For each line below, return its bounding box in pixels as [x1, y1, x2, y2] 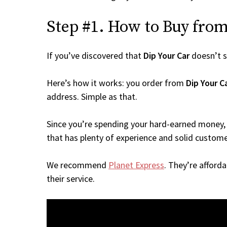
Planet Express [108, 159, 164, 171]
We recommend [47, 159, 108, 171]
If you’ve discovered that [47, 50, 143, 61]
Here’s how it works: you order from [47, 77, 186, 89]
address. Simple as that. [47, 91, 137, 102]
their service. [47, 173, 95, 184]
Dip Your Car [143, 50, 190, 61]
